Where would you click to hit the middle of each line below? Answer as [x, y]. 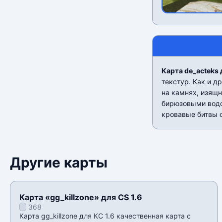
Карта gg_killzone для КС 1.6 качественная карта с [105, 216]
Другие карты [59, 163]
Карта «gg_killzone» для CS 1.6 [81, 197]
